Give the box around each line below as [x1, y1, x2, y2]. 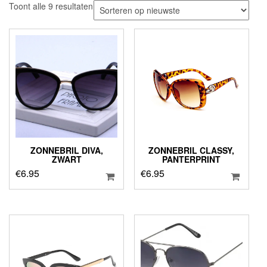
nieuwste [92, 23, 126, 36]
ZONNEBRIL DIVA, [30, 144, 103, 156]
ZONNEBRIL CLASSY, [148, 144, 235, 156]
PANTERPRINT [162, 153, 221, 165]
